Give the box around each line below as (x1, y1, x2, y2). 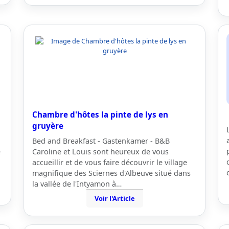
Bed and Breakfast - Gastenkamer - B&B (32, 136, 170, 146)
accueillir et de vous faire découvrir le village (32, 157, 187, 167)
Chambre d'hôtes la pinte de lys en (32, 109, 168, 120)
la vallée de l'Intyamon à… (32, 179, 122, 189)
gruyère (32, 121, 63, 131)
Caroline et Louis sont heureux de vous (32, 147, 169, 156)
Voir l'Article (94, 194, 135, 203)
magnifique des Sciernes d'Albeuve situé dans (32, 168, 191, 178)
